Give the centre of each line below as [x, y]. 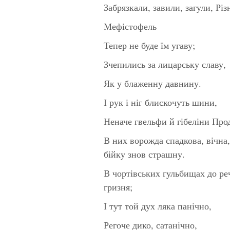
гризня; [118, 187]
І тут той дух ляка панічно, [158, 206]
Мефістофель [130, 26]
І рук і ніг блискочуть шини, [160, 102]
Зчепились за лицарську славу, [165, 64]
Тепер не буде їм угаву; [149, 45]
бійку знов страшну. [144, 154]
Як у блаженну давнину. [152, 83]
